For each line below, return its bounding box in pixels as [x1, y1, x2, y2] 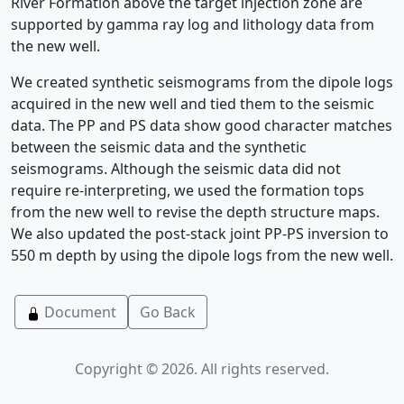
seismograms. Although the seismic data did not [11, 159, 341, 179]
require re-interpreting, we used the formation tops [11, 180, 364, 200]
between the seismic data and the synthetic [11, 137, 307, 157]
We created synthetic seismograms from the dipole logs [11, 72, 393, 92]
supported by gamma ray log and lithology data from [11, 14, 374, 34]
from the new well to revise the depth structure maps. [11, 202, 380, 222]
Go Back [140, 302, 196, 322]
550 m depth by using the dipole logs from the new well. [11, 245, 393, 265]
